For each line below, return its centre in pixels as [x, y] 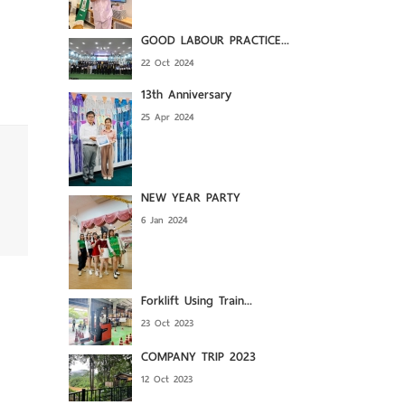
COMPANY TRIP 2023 [198, 357]
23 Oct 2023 [167, 323]
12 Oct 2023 [167, 379]
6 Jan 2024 [164, 220]
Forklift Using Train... [197, 301]
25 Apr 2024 [167, 117]
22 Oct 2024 [167, 62]
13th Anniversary [186, 94]
